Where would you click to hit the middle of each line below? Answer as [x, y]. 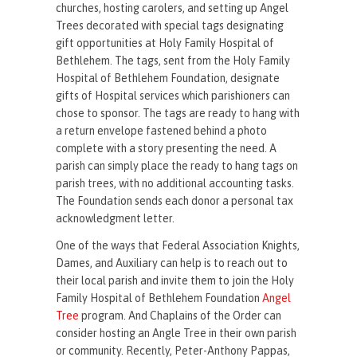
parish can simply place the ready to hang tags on [177, 165]
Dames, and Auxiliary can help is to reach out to [172, 263]
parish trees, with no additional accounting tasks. [175, 183]
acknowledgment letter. [116, 218]
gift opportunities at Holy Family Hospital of [165, 43]
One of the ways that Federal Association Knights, [178, 245]
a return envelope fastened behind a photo [162, 130]
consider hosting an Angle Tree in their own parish [177, 333]
